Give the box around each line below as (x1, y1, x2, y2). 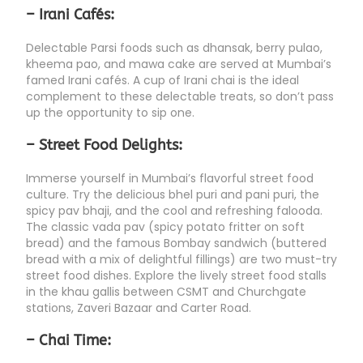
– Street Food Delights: (26, 136, 182, 155)
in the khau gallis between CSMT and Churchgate (26, 284, 306, 301)
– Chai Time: (26, 331, 111, 350)
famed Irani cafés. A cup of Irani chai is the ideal (26, 72, 299, 89)
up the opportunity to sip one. (26, 105, 194, 122)
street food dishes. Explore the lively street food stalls (26, 267, 327, 284)
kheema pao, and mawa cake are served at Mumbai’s (26, 56, 331, 73)
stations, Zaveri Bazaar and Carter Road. (26, 300, 251, 317)
